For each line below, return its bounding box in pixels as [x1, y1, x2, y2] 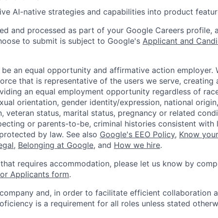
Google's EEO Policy [100, 129, 175, 140]
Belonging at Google [18, 140, 93, 150]
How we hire [114, 140, 160, 150]
